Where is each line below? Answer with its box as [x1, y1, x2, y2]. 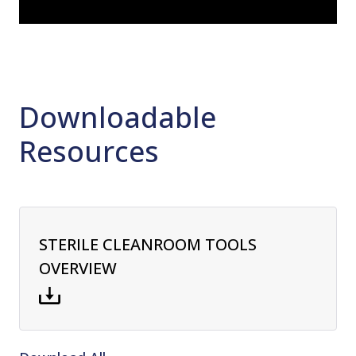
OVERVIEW [39, 257, 117, 280]
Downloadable [19, 98, 216, 137]
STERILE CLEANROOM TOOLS [39, 234, 257, 256]
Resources [19, 132, 159, 172]
